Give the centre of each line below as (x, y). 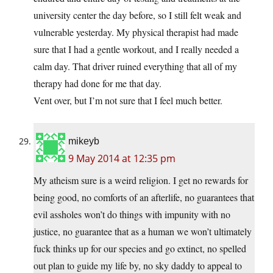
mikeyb (84, 141)
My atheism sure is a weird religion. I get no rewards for (141, 180)
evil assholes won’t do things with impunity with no (132, 214)
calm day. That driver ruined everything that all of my (135, 66)
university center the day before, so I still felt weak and (137, 15)
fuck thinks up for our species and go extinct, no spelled (140, 249)
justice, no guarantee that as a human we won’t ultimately (143, 232)
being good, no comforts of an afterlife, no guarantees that (144, 197)
